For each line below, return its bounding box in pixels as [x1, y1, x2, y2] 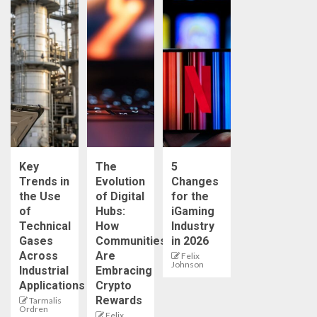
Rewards [95, 294, 142, 308]
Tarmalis [29, 295, 62, 306]
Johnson [171, 259, 204, 270]
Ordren [19, 304, 48, 315]
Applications [19, 279, 85, 293]
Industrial [19, 264, 69, 278]
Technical [19, 219, 71, 234]
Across [19, 249, 58, 263]
